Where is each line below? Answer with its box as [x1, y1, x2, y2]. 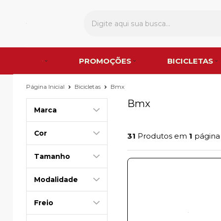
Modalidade [34, 175, 78, 184]
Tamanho [34, 151, 70, 161]
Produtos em [138, 131, 187, 141]
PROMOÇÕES [79, 56, 132, 66]
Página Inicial [26, 82, 66, 90]
